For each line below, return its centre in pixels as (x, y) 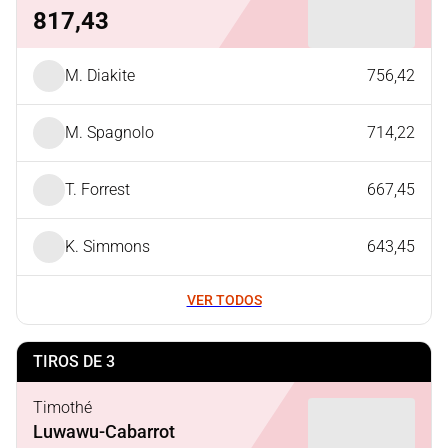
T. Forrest (97, 189)
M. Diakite (100, 75)
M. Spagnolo (109, 132)
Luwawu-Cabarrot (104, 431)
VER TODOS (224, 300)
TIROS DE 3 (74, 361)
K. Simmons (107, 246)
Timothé (62, 407)
